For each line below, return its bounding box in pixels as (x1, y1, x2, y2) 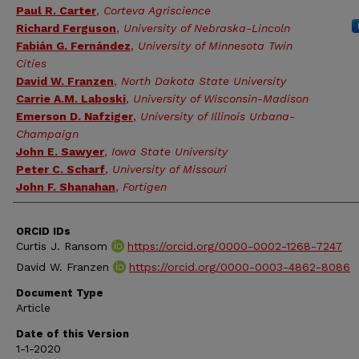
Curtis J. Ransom (16, 240, 111, 252)
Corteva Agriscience (103, 4, 211, 17)
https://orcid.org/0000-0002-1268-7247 (127, 240, 342, 252)
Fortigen (123, 180, 167, 193)
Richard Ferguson (16, 22, 116, 34)
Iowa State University (111, 145, 228, 158)
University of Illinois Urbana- (140, 110, 295, 123)
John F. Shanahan (16, 180, 115, 193)
